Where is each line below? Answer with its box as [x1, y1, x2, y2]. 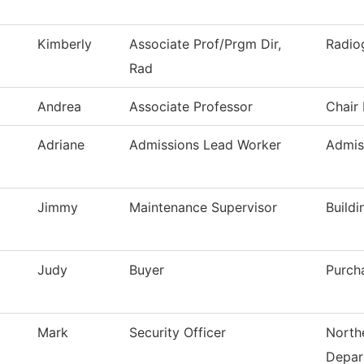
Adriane [37, 136, 84, 154]
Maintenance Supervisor [129, 199, 277, 216]
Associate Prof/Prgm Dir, [129, 36, 281, 53]
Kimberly [37, 36, 92, 53]
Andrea [37, 98, 81, 115]
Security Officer [129, 324, 226, 341]
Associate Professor [129, 98, 253, 115]
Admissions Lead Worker [129, 136, 281, 154]
